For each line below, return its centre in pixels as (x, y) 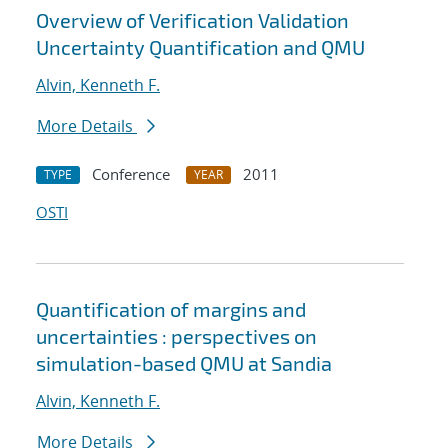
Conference (131, 174)
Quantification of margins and (171, 309)
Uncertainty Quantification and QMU (200, 47)
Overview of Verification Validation (192, 20)
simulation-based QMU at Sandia (184, 363)
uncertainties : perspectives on (176, 336)
